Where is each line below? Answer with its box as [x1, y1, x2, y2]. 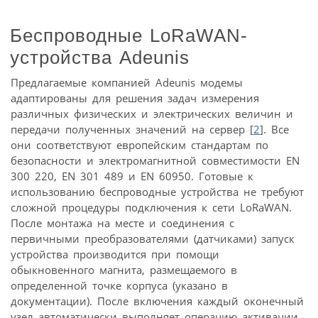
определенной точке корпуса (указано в [11, 278, 228, 293]
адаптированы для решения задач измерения [11, 91, 259, 106]
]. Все [260, 122, 289, 137]
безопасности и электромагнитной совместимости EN [11, 153, 300, 168]
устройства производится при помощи [11, 247, 219, 262]
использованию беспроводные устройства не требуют [11, 185, 304, 199]
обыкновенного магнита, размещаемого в [11, 263, 237, 278]
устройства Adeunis [10, 47, 190, 69]
